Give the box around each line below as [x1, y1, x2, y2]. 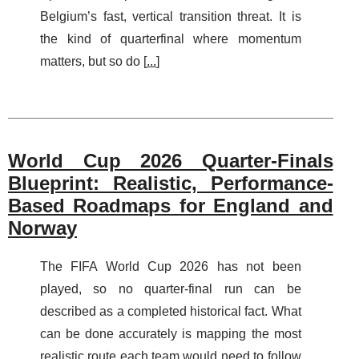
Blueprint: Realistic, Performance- [8, 172, 333, 195]
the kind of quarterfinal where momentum [40, 31, 301, 46]
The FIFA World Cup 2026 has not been [40, 260, 301, 274]
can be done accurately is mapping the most [40, 327, 301, 341]
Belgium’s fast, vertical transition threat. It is [40, 9, 301, 23]
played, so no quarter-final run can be [40, 282, 301, 296]
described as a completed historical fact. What [40, 305, 301, 319]
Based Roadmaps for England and [8, 195, 333, 217]
